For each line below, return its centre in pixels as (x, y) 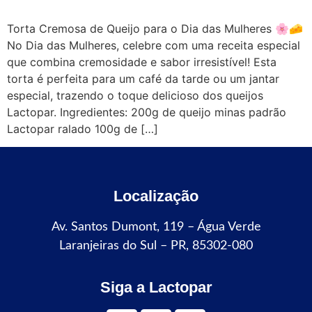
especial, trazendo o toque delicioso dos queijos (135, 95)
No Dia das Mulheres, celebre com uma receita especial (154, 45)
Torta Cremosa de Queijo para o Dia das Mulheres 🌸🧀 (155, 29)
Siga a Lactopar (156, 287)
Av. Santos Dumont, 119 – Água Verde (156, 227)
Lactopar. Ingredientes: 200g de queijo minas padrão (147, 112)
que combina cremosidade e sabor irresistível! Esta (142, 62)
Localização (156, 196)
